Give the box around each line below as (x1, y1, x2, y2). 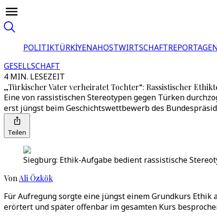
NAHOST (86, 42, 119, 53)
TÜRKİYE (54, 42, 86, 53)
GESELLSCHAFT (4, 61, 60, 71)
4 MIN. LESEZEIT (4, 71, 65, 82)
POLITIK (23, 42, 54, 53)
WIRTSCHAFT (119, 42, 168, 53)
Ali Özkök (19, 173, 53, 183)
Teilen (8, 128, 26, 137)
